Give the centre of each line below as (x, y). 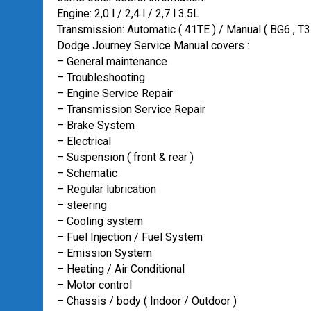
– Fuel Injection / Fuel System (130, 237)
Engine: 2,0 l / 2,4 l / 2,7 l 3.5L (128, 14)
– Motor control (94, 285)
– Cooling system (100, 221)
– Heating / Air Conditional (121, 269)
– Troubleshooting (101, 77)
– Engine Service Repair (115, 93)
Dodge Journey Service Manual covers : (153, 45)
